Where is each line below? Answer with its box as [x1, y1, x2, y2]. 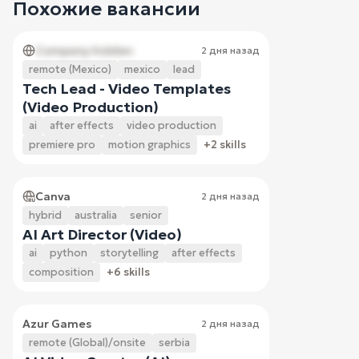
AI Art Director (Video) [22, 224, 182, 244]
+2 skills [204, 137, 246, 151]
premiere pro [29, 137, 95, 151]
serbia [159, 335, 190, 349]
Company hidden [35, 42, 133, 58]
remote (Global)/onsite [29, 335, 146, 349]
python [50, 245, 87, 260]
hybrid [29, 208, 62, 222]
